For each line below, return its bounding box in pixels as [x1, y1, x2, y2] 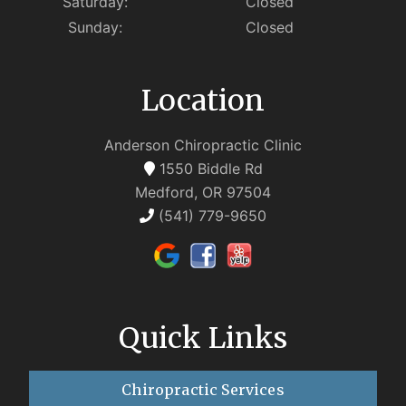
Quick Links [119, 319, 287, 356]
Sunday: [68, 18, 122, 37]
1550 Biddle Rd [154, 159, 263, 179]
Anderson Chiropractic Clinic [104, 136, 302, 155]
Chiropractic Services [121, 380, 285, 399]
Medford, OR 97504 [135, 183, 271, 202]
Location [141, 82, 265, 120]
